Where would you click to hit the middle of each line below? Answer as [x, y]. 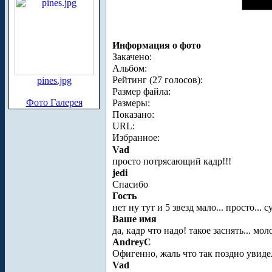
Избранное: [136, 138]
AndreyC [132, 242]
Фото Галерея [54, 102]
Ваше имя [134, 219]
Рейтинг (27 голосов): [158, 80]
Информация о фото [157, 46]
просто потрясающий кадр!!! [173, 161]
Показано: [133, 115]
